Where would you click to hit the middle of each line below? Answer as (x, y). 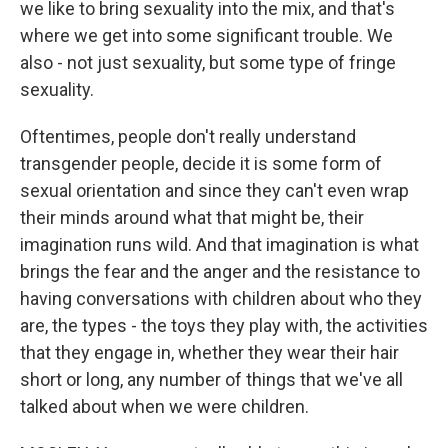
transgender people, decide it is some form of (201, 163)
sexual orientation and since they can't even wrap (214, 190)
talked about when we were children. (164, 406)
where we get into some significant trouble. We (206, 35)
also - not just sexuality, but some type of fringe (208, 62)
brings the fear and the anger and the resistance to (220, 271)
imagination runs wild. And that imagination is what (219, 244)
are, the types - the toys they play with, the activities (224, 325)
